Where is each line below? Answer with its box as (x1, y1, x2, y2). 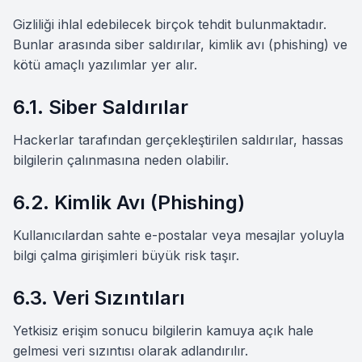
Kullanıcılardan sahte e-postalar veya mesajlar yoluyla (13, 227, 344, 243)
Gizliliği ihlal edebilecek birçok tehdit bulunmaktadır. (13, 16, 326, 32)
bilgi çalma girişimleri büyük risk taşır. (13, 247, 239, 263)
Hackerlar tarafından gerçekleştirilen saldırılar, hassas (13, 132, 343, 148)
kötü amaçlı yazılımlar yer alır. (13, 57, 197, 73)
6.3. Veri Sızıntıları (13, 286, 185, 309)
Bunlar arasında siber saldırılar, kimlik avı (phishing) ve (13, 36, 347, 53)
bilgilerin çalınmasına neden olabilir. (13, 152, 229, 168)
